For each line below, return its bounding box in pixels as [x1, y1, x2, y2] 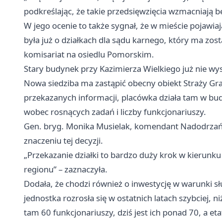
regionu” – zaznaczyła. [24, 163, 108, 175]
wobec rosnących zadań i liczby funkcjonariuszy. [24, 106, 206, 117]
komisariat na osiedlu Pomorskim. [24, 48, 154, 60]
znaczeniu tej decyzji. [24, 134, 103, 146]
